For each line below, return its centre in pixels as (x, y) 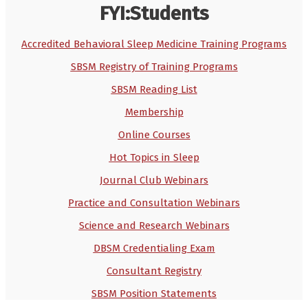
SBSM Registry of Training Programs (154, 66)
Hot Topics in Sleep (154, 157)
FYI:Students (154, 13)
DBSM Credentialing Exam (154, 248)
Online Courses (154, 134)
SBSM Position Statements (154, 293)
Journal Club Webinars (154, 180)
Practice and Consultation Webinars (154, 202)
